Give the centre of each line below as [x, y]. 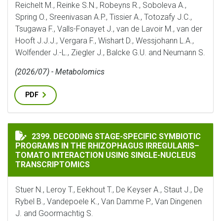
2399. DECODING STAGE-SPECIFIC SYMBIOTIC [116, 136]
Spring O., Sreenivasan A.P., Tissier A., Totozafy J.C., [104, 17]
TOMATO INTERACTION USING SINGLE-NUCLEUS [106, 155]
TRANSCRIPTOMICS [53, 165]
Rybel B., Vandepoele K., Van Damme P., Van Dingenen [109, 202]
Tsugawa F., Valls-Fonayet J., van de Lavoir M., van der [109, 29]
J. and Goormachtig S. [54, 213]
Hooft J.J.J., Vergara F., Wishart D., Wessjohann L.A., [105, 41]
